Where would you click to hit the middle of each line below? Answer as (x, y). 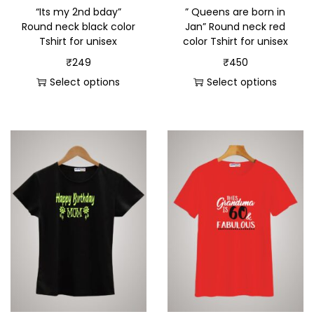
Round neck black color (78, 27)
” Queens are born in (235, 12)
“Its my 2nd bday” (78, 12)
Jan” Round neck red (235, 27)
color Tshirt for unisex (235, 42)
